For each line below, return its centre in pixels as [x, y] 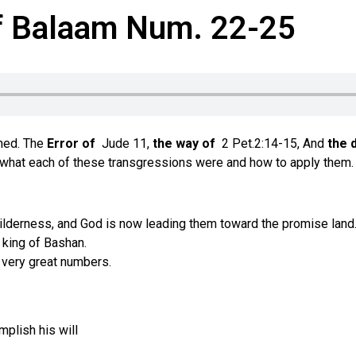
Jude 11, [126, 144]
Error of [73, 144]
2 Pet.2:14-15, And [275, 144]
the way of [187, 144]
